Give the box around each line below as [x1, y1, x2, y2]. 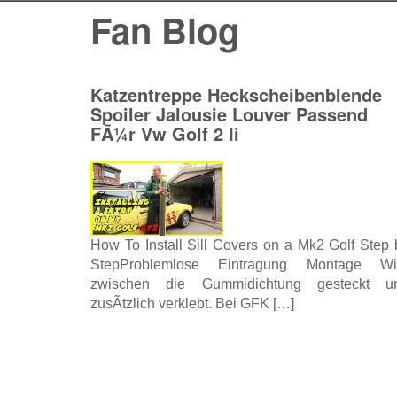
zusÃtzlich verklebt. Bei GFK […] [90, 296, 294, 311]
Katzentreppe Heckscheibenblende [90, 82, 382, 107]
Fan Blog [90, 4, 239, 55]
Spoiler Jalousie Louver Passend [90, 101, 368, 127]
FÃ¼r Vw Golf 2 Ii [90, 121, 239, 146]
